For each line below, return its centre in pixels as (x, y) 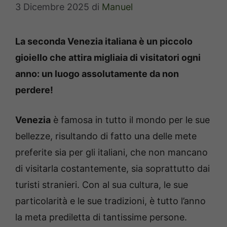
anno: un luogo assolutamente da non (97, 74)
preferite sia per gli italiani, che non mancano (111, 153)
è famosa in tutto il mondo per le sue (130, 120)
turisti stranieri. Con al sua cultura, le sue (102, 185)
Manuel (117, 7)
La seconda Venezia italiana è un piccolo (104, 42)
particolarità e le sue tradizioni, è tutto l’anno (110, 201)
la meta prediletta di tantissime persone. (101, 217)
